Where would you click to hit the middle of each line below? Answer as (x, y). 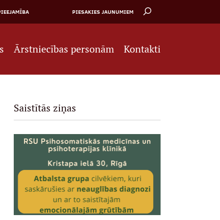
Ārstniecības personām (64, 49)
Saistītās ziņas (45, 108)
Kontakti (142, 49)
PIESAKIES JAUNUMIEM (103, 12)
